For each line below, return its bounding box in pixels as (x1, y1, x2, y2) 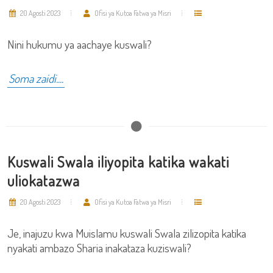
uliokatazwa (7, 171, 80, 190)
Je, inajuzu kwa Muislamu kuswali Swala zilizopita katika (7, 225, 246, 241)
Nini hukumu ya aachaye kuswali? (7, 37, 152, 52)
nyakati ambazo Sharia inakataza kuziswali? (7, 240, 191, 255)
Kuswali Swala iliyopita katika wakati (7, 152, 229, 171)
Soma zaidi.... (9, 71, 63, 86)
